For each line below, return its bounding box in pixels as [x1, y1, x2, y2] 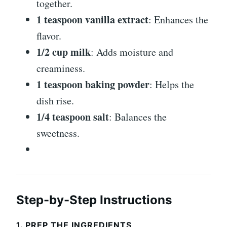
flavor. [36, 29, 61, 43]
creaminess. [36, 61, 85, 75]
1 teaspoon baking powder [36, 77, 149, 92]
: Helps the [149, 78, 194, 91]
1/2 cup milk [36, 45, 91, 59]
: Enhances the [148, 13, 208, 26]
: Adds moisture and [91, 45, 173, 59]
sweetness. [36, 126, 80, 140]
